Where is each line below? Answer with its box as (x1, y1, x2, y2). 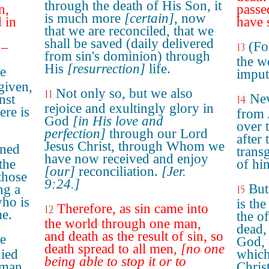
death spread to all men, (44, 241, 181, 256)
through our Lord (106, 126, 208, 141)
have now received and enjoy (44, 151, 208, 166)
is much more (44, 11, 124, 26)
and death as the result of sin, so (44, 229, 223, 244)
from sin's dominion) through (44, 49, 210, 64)
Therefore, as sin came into (57, 201, 208, 216)
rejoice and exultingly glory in (44, 101, 214, 116)
